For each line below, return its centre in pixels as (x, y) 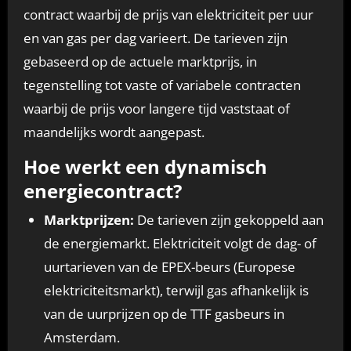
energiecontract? (102, 191)
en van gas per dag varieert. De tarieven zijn (155, 38)
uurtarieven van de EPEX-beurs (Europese (169, 266)
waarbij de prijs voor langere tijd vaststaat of (156, 109)
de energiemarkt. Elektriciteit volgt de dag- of (180, 243)
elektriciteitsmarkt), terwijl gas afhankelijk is (176, 290)
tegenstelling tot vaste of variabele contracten (162, 85)
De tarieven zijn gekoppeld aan (228, 219)
